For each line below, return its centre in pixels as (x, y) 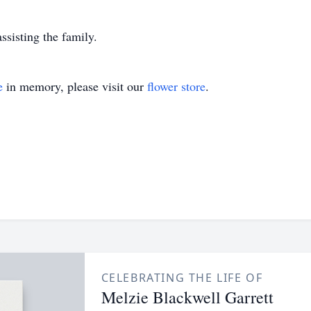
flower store (176, 86)
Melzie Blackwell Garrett (187, 297)
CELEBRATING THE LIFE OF (182, 278)
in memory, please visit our (75, 86)
